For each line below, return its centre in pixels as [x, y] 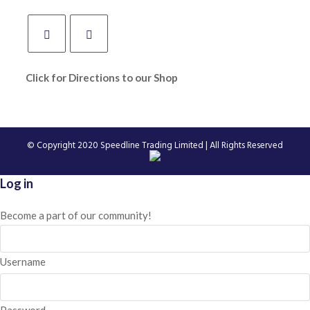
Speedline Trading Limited [152, 145]
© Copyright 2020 [64, 145]
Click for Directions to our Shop [102, 77]
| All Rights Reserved [243, 145]
